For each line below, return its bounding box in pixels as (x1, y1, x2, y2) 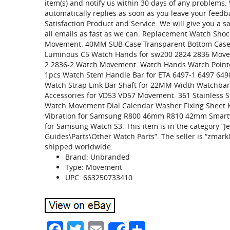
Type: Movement (65, 162, 122, 172)
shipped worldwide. (45, 142, 113, 151)
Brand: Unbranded (65, 152, 130, 162)
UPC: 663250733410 (65, 172, 132, 182)
